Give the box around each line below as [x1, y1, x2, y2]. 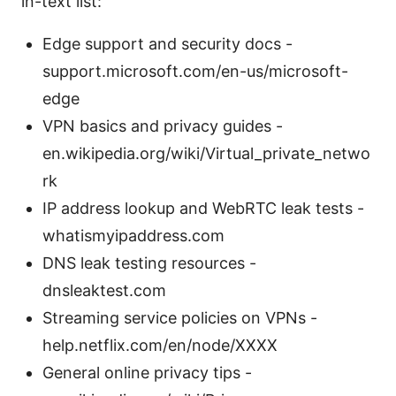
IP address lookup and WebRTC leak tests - [42, 199, 364, 218]
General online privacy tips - [42, 363, 252, 383]
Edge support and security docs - [42, 34, 293, 54]
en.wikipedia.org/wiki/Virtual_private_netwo [42, 144, 370, 164]
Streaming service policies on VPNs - [42, 308, 317, 328]
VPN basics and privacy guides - [42, 117, 283, 136]
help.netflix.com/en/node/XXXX [42, 336, 278, 355]
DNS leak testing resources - [42, 254, 256, 273]
